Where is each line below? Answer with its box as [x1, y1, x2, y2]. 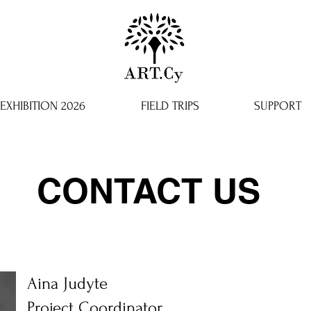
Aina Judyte [27, 274, 108, 293]
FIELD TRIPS [140, 99, 199, 112]
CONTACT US [37, 170, 260, 211]
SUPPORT [253, 99, 301, 112]
